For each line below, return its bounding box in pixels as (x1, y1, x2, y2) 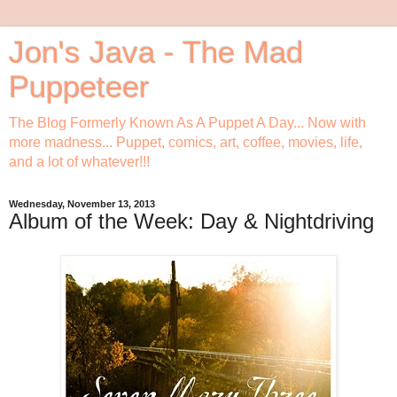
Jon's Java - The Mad (9, 35, 303, 69)
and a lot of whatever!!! (9, 154, 150, 169)
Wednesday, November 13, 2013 (9, 198, 155, 209)
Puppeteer (9, 70, 150, 104)
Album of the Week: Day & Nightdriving (9, 209, 374, 233)
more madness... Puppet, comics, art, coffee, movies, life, (9, 135, 362, 150)
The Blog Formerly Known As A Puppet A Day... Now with (9, 115, 366, 130)
